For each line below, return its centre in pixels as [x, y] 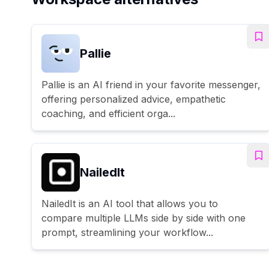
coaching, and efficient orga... [108, 113]
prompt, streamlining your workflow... [127, 232]
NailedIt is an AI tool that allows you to [130, 203]
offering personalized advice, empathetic [134, 99]
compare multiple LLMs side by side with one [144, 218]
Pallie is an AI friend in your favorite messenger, [151, 84]
